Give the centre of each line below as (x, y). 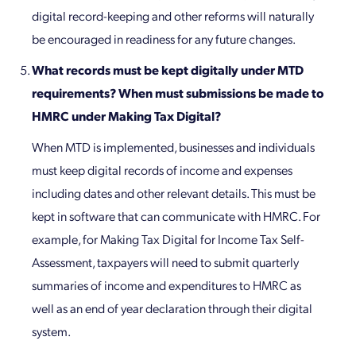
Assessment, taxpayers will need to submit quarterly (165, 262)
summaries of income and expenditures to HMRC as (166, 285)
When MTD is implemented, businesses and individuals (173, 147)
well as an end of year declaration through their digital (172, 308)
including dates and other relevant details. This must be (174, 193)
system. (51, 331)
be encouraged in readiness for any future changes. (164, 39)
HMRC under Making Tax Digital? (126, 116)
